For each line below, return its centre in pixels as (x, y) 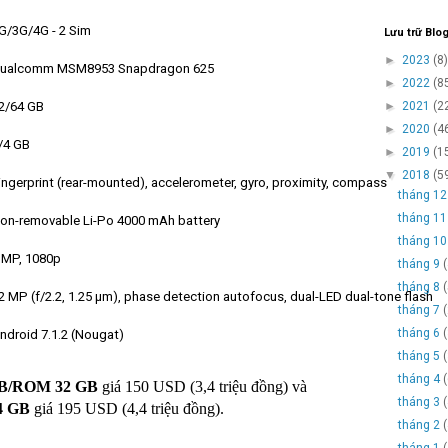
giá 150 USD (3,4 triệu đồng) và (202, 386)
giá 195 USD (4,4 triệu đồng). (127, 408)
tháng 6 (421, 332)
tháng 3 (421, 401)
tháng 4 (421, 378)
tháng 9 (421, 263)
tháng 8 (421, 286)
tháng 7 (421, 309)
